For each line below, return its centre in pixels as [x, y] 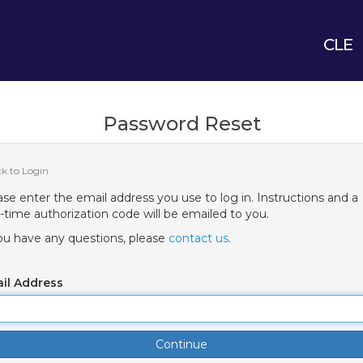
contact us [198, 238]
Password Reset [181, 124]
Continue [181, 344]
